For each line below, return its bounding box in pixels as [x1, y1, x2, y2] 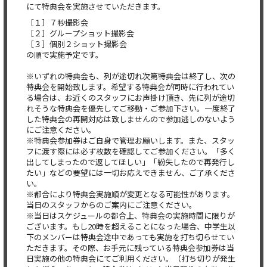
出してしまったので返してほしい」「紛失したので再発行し [26, 156, 235, 167]
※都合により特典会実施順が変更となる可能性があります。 [26, 188, 235, 200]
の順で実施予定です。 [26, 49, 103, 60]
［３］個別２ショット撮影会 [26, 38, 127, 49]
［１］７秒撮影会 [26, 17, 88, 28]
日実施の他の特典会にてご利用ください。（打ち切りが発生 [26, 253, 235, 264]
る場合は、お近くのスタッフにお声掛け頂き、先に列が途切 [26, 92, 235, 103]
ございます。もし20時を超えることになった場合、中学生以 [26, 221, 235, 232]
